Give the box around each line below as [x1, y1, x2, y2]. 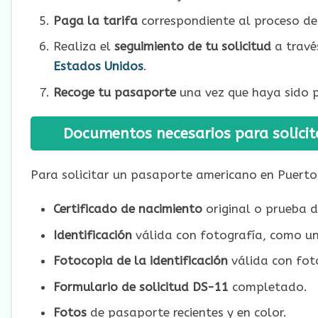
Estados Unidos [53, 59, 143, 74]
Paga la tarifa [53, 13, 138, 28]
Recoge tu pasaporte [53, 84, 176, 99]
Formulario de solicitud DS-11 [53, 279, 229, 294]
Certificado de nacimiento [53, 202, 202, 216]
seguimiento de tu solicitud [114, 39, 271, 54]
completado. [228, 279, 307, 294]
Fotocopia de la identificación [53, 253, 228, 268]
